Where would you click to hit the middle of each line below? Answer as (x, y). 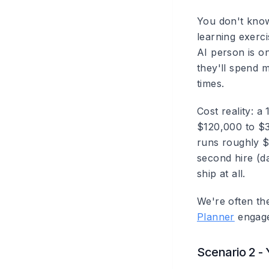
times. (211, 83)
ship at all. (221, 174)
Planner (216, 217)
